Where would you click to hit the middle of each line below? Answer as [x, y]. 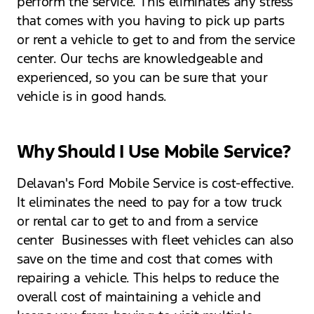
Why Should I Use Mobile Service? [153, 151]
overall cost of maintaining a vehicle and [139, 296]
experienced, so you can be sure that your [142, 77]
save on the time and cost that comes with [145, 258]
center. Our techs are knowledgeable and [140, 58]
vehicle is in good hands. [94, 96]
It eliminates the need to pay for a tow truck [149, 202]
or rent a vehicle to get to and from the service [156, 39]
